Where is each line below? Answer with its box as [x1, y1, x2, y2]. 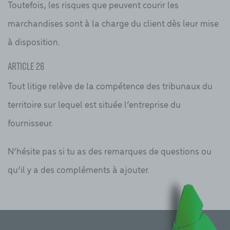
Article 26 [8, 59, 44, 73]
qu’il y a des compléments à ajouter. [8, 163, 150, 176]
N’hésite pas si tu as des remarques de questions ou [8, 144, 212, 158]
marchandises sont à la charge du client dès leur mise [8, 16, 219, 29]
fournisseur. [8, 116, 53, 129]
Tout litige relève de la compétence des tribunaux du [8, 79, 213, 92]
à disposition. [8, 34, 61, 48]
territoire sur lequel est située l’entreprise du [8, 98, 181, 111]
